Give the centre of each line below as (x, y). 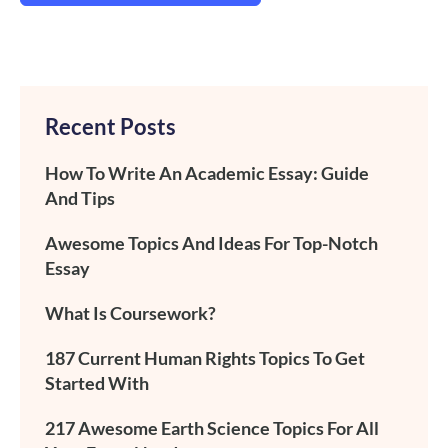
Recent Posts (110, 126)
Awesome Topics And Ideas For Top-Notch (211, 242)
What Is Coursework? (130, 312)
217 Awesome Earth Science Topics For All (212, 427)
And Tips (80, 197)
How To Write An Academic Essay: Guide (207, 172)
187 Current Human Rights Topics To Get (205, 357)
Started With (97, 382)
